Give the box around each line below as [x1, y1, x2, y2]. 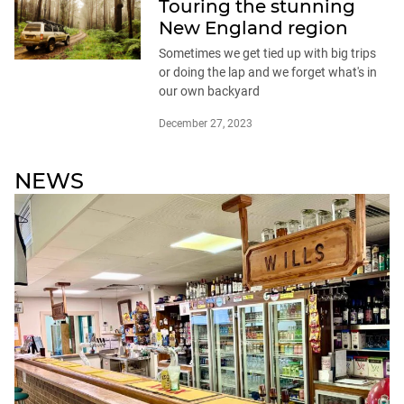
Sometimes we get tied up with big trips [159, 46, 376, 61]
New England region [159, 17, 348, 40]
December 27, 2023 [159, 117, 252, 131]
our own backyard [159, 84, 260, 99]
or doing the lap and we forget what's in [159, 65, 377, 80]
